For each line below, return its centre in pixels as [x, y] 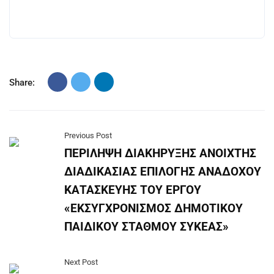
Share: [22, 83]
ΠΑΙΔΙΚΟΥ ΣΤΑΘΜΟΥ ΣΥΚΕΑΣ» [146, 227]
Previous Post [88, 135]
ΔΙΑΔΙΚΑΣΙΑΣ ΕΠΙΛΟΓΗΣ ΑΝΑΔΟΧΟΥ [163, 172]
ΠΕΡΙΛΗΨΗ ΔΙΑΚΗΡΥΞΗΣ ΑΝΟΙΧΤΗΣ [160, 153]
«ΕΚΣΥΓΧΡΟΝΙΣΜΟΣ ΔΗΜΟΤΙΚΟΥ [154, 208]
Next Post [81, 262]
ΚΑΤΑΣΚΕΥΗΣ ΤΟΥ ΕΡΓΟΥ [133, 190]
